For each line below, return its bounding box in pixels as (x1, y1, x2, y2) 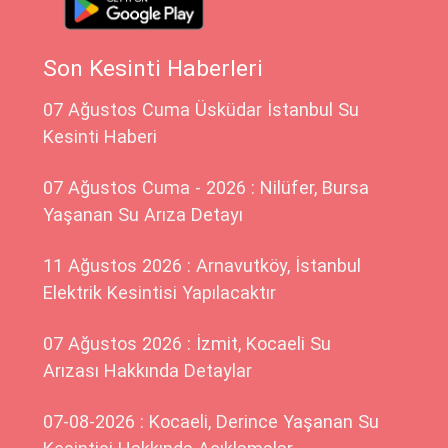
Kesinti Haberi (43, 126, 158, 148)
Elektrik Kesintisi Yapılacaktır (43, 282, 277, 304)
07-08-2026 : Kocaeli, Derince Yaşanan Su (43, 411, 380, 433)
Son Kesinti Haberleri (43, 55, 264, 83)
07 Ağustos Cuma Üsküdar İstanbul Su (43, 99, 360, 121)
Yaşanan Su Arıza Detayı (43, 204, 244, 226)
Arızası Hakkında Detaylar (43, 360, 253, 382)
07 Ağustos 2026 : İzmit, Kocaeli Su (43, 333, 332, 355)
